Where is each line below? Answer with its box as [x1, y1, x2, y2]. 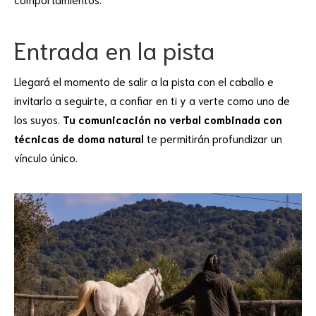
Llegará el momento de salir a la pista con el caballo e [14, 73, 274, 88]
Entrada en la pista [14, 32, 214, 65]
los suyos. [14, 111, 63, 126]
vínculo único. [14, 150, 78, 164]
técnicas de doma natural [14, 130, 144, 145]
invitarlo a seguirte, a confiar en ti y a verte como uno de [14, 92, 290, 107]
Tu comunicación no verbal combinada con [63, 111, 282, 126]
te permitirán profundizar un [144, 130, 282, 145]
